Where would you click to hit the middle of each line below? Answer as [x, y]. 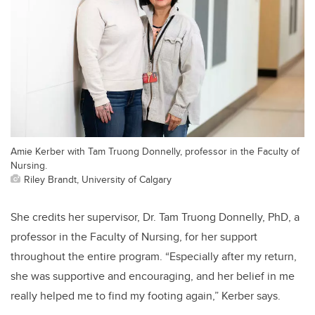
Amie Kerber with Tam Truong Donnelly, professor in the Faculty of [155, 150]
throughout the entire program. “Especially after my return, [154, 256]
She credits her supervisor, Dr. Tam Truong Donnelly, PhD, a [155, 217]
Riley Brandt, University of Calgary [98, 179]
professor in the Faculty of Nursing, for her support [134, 236]
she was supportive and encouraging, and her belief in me [153, 276]
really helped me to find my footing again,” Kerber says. [146, 295]
